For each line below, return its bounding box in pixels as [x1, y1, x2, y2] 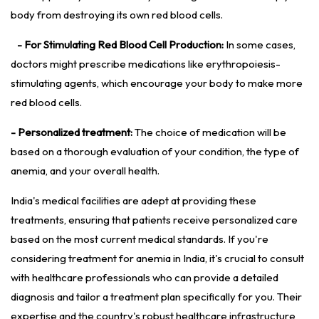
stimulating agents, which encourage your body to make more [11, 76, 303, 90]
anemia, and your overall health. [11, 164, 159, 178]
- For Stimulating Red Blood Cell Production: [17, 38, 224, 52]
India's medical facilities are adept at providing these [11, 194, 256, 208]
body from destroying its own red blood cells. [11, 8, 223, 22]
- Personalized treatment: [11, 125, 132, 140]
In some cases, [224, 38, 296, 52]
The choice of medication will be [132, 125, 286, 140]
